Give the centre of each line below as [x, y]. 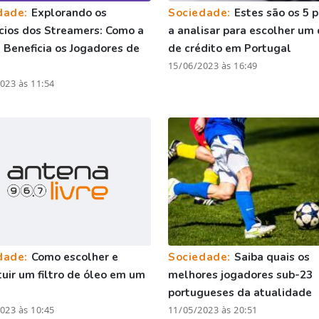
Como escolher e [74, 257]
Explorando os [69, 12]
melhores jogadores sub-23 [240, 274]
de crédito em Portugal [229, 48]
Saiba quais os [272, 257]
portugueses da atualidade [240, 292]
